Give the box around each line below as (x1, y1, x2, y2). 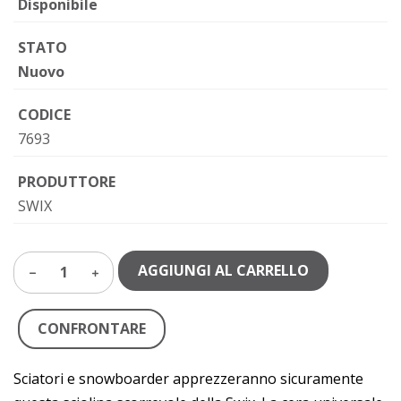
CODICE (18, 105, 71, 124)
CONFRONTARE (38, 319, 146, 338)
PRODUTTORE (18, 172, 115, 192)
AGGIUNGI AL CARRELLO (138, 260, 309, 280)
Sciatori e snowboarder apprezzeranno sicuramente (13, 369, 363, 388)
